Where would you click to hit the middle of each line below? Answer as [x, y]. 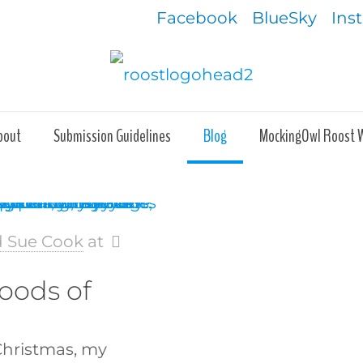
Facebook [197, 18]
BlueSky [284, 18]
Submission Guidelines [112, 136]
